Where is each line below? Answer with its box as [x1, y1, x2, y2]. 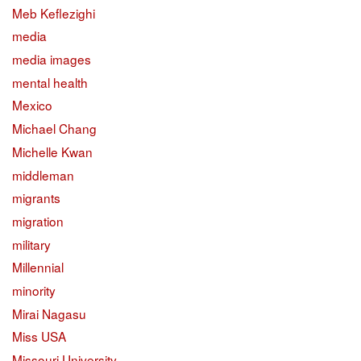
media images [12, 50, 91, 68]
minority [12, 280, 56, 299]
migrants [12, 189, 60, 207]
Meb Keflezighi [12, 3, 95, 22]
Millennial [12, 258, 64, 276]
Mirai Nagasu [12, 304, 86, 322]
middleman [12, 165, 74, 184]
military [12, 234, 51, 253]
